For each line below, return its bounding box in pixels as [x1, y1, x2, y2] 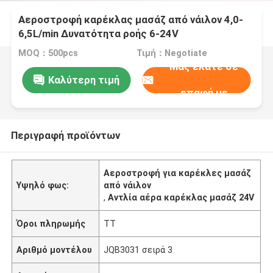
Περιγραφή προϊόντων [10, 129, 120, 141]
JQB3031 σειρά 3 [104, 244, 173, 255]
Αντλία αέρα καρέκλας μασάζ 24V [108, 192, 255, 202]
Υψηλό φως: [16, 180, 69, 190]
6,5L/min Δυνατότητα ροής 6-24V [18, 27, 179, 40]
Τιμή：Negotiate [136, 48, 207, 58]
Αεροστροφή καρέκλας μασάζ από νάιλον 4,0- [18, 13, 244, 26]
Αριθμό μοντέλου [16, 244, 93, 255]
